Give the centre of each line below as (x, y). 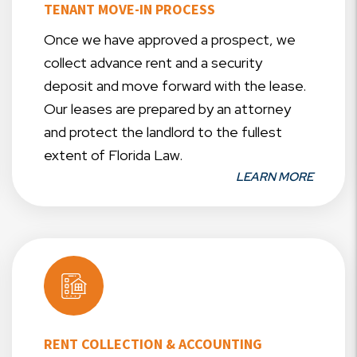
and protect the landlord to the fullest (163, 132)
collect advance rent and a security (153, 63)
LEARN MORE (275, 177)
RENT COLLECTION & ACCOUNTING (153, 344)
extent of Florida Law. (113, 155)
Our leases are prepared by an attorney (167, 109)
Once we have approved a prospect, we (170, 40)
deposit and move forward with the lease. (175, 86)
